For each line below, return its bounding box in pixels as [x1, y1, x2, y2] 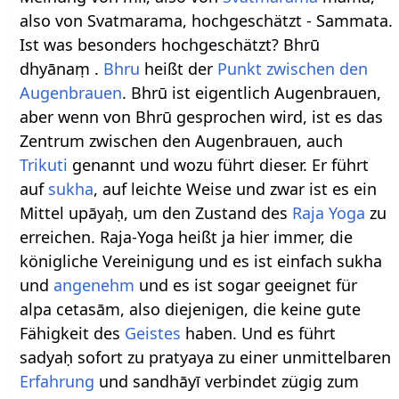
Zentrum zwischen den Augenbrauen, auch [20, 130, 344, 152]
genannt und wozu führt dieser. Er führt [68, 154, 370, 176]
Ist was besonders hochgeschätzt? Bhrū [20, 34, 321, 56]
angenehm [53, 274, 135, 297]
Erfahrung [20, 370, 95, 393]
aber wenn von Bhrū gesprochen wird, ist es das [20, 106, 384, 128]
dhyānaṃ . [20, 58, 104, 80]
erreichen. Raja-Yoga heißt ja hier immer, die [20, 226, 354, 248]
